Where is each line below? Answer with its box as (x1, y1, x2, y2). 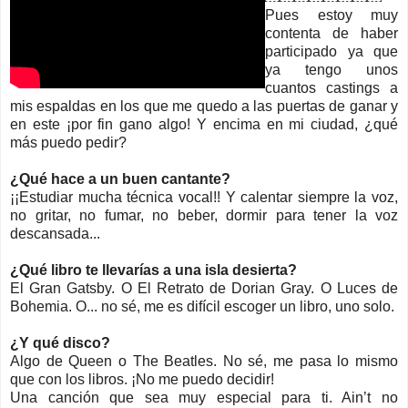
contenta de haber (265, 25, 398, 41)
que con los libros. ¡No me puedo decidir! (10, 371, 274, 387)
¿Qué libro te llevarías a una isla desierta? (10, 261, 297, 278)
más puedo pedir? (10, 134, 127, 150)
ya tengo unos (265, 61, 398, 77)
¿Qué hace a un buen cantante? (10, 170, 230, 187)
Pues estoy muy (265, 6, 398, 23)
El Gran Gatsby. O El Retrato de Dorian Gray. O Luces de (10, 280, 398, 296)
